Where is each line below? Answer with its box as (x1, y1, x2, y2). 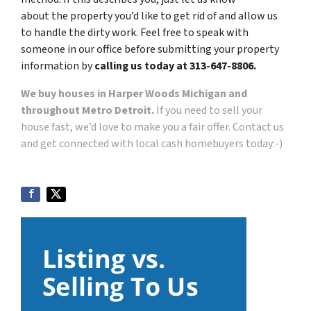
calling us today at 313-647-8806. (94, 58, 256, 74)
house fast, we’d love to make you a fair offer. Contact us (21, 119, 284, 135)
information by (21, 58, 94, 74)
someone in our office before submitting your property (21, 42, 279, 58)
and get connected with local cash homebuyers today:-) (21, 136, 283, 152)
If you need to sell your (154, 103, 262, 119)
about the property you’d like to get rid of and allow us (21, 8, 278, 24)
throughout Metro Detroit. (21, 103, 154, 119)
